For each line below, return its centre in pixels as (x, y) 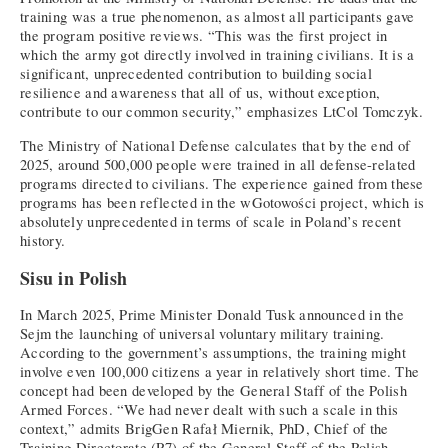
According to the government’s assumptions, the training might (213, 353)
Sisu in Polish (74, 277)
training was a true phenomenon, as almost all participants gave (217, 17)
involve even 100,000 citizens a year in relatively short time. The (220, 372)
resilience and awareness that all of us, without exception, (200, 93)
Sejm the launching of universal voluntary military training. (202, 334)
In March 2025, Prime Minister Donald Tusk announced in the (212, 315)
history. (43, 240)
